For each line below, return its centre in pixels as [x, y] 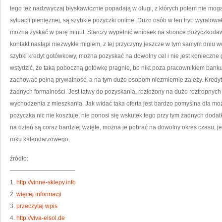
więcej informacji [39, 194]
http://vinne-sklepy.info [46, 182]
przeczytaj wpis [37, 206]
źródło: [19, 159]
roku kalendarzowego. [40, 139]
